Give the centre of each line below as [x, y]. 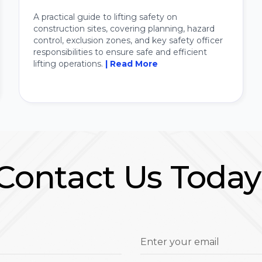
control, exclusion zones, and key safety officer [128, 41]
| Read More [132, 64]
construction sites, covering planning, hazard [124, 29]
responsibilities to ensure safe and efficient [120, 52]
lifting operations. [69, 64]
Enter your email [180, 242]
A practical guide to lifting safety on [105, 17]
